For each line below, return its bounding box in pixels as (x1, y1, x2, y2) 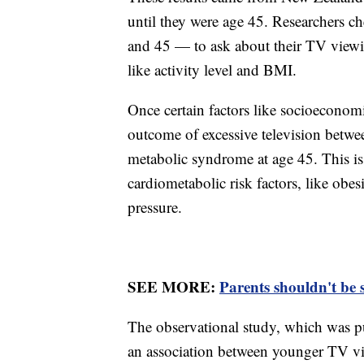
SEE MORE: (128, 275, 219, 297)
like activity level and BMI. (128, 58, 297, 80)
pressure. (128, 196, 182, 217)
